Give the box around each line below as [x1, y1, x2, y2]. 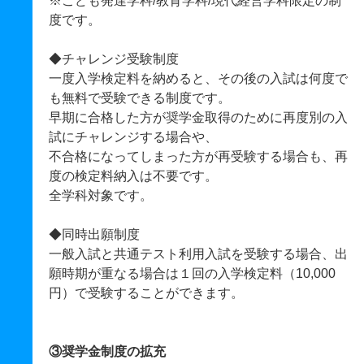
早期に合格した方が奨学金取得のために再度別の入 [49, 110, 348, 124]
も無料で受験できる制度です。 [49, 91, 231, 105]
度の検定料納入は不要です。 [49, 169, 218, 183]
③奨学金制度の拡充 [49, 344, 166, 358]
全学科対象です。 [49, 188, 153, 202]
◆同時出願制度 [49, 227, 140, 241]
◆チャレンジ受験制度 [49, 52, 179, 66]
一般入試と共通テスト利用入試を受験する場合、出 [49, 247, 348, 261]
